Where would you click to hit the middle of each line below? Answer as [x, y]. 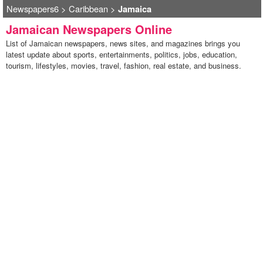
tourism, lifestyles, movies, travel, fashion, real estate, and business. [123, 65]
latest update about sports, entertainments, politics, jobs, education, [121, 54]
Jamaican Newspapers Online [89, 29]
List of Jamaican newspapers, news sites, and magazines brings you [123, 43]
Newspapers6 [32, 9]
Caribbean [88, 9]
